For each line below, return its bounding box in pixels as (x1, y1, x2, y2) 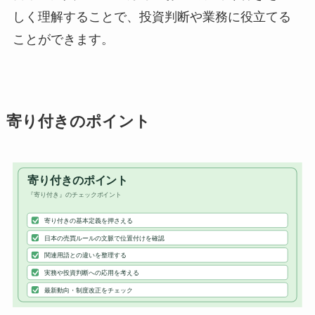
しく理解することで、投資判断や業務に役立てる (12, 9, 291, 24)
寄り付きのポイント (6, 112, 150, 130)
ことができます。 (12, 32, 114, 46)
